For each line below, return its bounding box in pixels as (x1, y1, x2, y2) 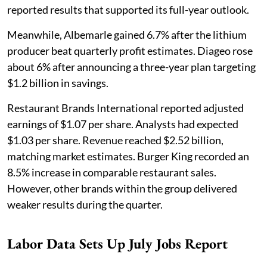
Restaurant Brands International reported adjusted (7, 101, 244, 115)
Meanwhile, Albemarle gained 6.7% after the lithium (7, 28, 247, 42)
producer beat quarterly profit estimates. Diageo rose (7, 44, 253, 58)
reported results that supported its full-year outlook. (7, 3, 249, 17)
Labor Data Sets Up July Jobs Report (7, 234, 228, 253)
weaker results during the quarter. (7, 198, 163, 212)
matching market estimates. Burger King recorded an (7, 150, 249, 163)
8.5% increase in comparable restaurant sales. (7, 166, 216, 179)
